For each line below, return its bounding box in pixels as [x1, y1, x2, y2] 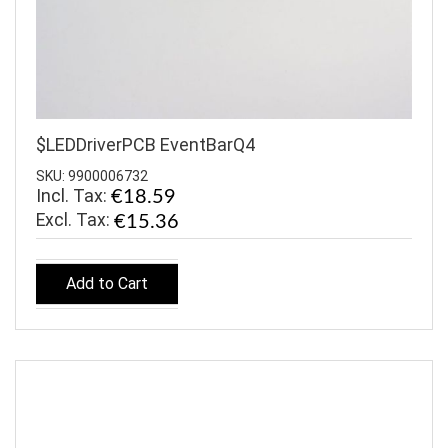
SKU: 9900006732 [36, 168, 148, 185]
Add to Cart [66, 273, 148, 293]
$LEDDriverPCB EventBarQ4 [36, 133, 255, 155]
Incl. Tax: [36, 185, 111, 207]
